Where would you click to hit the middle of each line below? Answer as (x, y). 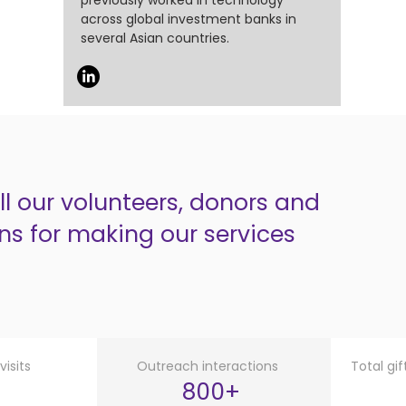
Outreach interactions (209, 366)
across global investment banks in (188, 19)
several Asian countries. (155, 38)
